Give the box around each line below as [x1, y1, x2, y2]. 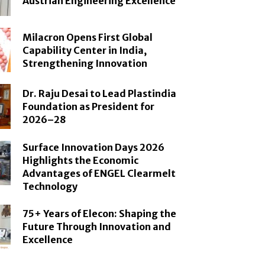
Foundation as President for [22, 100, 155, 112]
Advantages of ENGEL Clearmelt [22, 167, 176, 179]
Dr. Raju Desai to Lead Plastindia [22, 87, 177, 99]
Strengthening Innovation [22, 57, 148, 69]
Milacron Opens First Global [22, 31, 153, 43]
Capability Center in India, [22, 44, 147, 56]
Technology [22, 180, 78, 192]
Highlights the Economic [22, 154, 139, 166]
